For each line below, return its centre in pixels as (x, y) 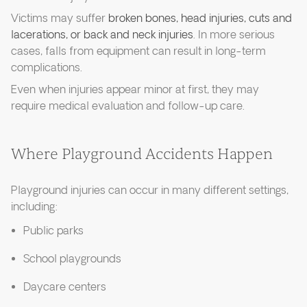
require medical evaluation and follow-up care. (128, 107)
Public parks (53, 232)
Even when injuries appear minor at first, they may (135, 90)
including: (35, 208)
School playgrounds (72, 260)
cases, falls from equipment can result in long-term (138, 52)
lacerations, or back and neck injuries (102, 36)
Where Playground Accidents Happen (142, 155)
